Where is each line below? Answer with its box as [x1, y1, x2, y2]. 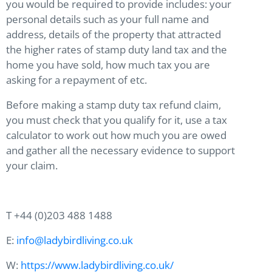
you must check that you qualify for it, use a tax [6, 113, 227, 127]
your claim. [6, 158, 63, 173]
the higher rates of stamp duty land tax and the [6, 42, 227, 57]
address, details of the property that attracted [6, 27, 221, 42]
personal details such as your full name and [6, 12, 209, 27]
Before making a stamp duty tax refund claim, [6, 98, 221, 112]
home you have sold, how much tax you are [6, 58, 210, 72]
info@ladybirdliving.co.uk [16, 233, 133, 248]
